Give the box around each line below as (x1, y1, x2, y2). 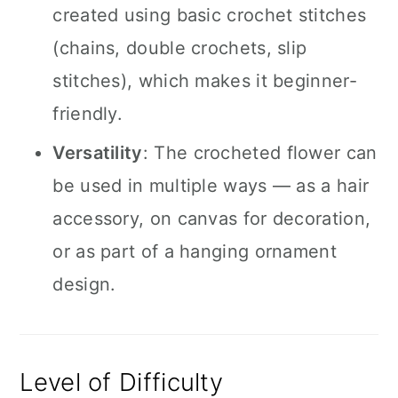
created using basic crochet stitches (52, 4, 367, 26)
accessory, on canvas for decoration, (52, 208, 371, 229)
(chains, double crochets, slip (52, 37, 307, 59)
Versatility (52, 142, 143, 163)
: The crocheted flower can (142, 142, 378, 163)
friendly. (52, 103, 123, 124)
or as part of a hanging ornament (52, 241, 337, 262)
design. (52, 274, 116, 295)
